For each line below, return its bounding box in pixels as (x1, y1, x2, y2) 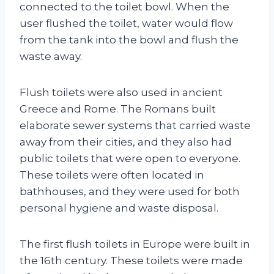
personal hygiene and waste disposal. (20, 201, 218, 214)
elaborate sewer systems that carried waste (20, 119, 251, 131)
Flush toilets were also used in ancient (20, 86, 223, 98)
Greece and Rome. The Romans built (20, 102, 216, 115)
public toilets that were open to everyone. (20, 152, 240, 165)
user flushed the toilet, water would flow (20, 17, 233, 29)
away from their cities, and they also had (20, 135, 232, 148)
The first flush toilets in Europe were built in (20, 237, 250, 250)
